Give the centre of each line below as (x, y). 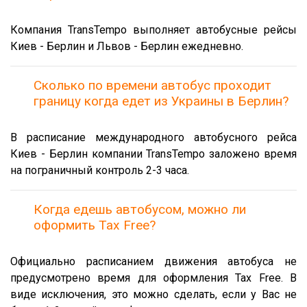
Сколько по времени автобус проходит (152, 85)
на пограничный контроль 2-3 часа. (100, 170)
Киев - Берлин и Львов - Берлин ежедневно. (127, 46)
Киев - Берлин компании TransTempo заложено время (153, 153)
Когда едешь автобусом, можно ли (140, 209)
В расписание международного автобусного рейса (153, 137)
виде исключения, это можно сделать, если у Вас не (153, 294)
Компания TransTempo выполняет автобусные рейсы (153, 29)
